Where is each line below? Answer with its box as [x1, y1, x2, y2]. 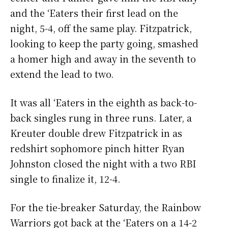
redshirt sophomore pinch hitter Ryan [10, 141, 185, 155]
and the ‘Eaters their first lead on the [10, 6, 178, 20]
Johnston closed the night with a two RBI [10, 157, 196, 170]
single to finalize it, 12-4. [10, 172, 120, 186]
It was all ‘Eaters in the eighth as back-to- [10, 96, 197, 109]
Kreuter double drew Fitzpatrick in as [10, 126, 182, 140]
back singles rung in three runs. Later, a [10, 111, 192, 125]
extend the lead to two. [10, 67, 113, 81]
